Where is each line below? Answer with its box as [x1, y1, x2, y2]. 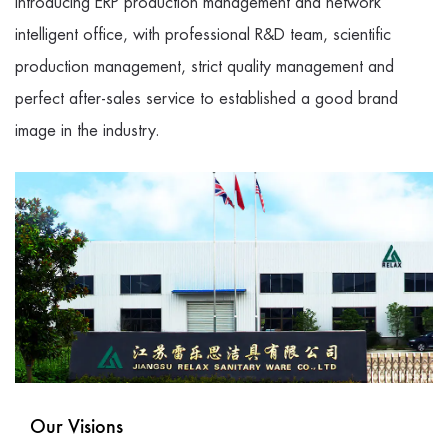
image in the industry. [15, 120, 160, 142]
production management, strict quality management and [15, 56, 394, 78]
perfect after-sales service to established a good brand [15, 88, 398, 110]
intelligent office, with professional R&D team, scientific [15, 24, 391, 46]
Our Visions [30, 418, 123, 439]
